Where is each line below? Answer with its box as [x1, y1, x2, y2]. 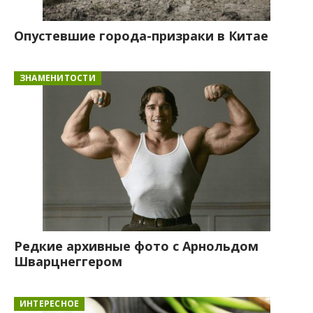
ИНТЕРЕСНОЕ [20, 298, 80, 310]
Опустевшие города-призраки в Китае [14, 27, 268, 44]
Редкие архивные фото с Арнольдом [14, 238, 259, 254]
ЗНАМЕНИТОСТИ [20, 71, 96, 84]
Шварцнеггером [14, 253, 122, 270]
